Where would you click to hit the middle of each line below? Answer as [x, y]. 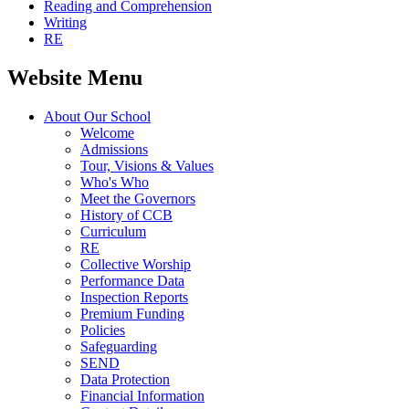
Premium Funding [132, 313]
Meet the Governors [138, 198]
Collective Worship [136, 264]
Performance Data [132, 280]
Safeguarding [119, 346]
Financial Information [142, 395]
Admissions [114, 149]
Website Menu [75, 77]
